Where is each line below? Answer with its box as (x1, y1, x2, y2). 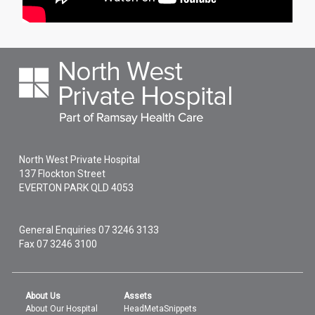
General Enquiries (19, 224, 99, 236)
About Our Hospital (25, 303, 98, 314)
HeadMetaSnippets (124, 303, 198, 314)
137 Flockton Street (19, 167, 106, 179)
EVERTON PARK (19, 181, 89, 193)
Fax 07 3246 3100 (19, 238, 98, 250)
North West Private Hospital (19, 153, 141, 165)
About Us (25, 290, 61, 301)
